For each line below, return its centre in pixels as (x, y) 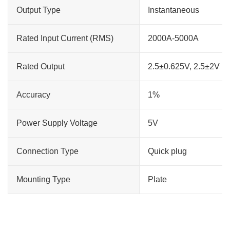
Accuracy (33, 95)
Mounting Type (43, 179)
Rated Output (41, 66)
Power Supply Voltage (57, 123)
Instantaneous (174, 10)
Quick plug (167, 151)
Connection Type (47, 151)
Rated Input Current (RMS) (65, 38)
